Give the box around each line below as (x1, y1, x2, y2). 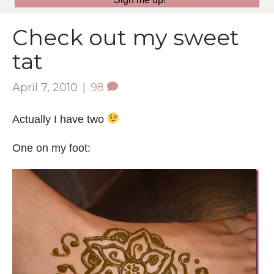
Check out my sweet (12, 23, 239, 51)
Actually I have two (12, 113, 107, 125)
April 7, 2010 (12, 80, 78, 94)
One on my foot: (12, 141, 91, 154)
